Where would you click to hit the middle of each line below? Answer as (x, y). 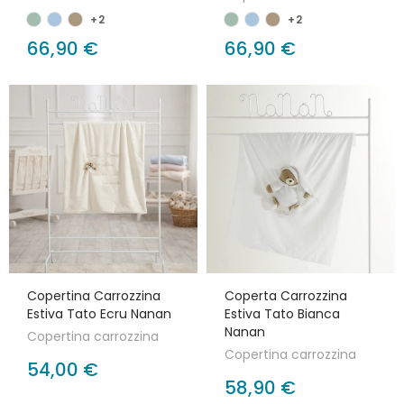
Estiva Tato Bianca (282, 314)
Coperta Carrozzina (286, 296)
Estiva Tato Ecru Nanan (99, 314)
